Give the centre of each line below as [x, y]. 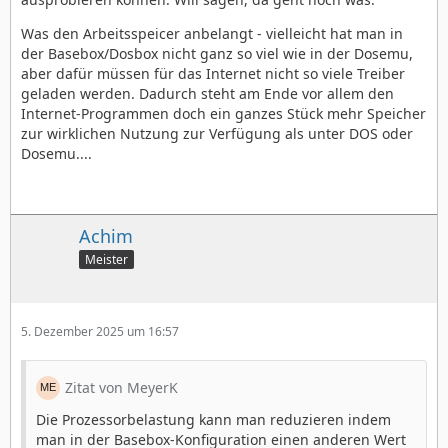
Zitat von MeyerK [121, 387]
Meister [106, 259]
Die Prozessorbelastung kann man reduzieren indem [213, 419]
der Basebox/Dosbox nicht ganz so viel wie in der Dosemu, [217, 53]
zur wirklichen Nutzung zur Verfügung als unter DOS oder [217, 133]
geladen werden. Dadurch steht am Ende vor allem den [207, 93]
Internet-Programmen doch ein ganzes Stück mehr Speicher [223, 113]
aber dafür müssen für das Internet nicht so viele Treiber [213, 73]
